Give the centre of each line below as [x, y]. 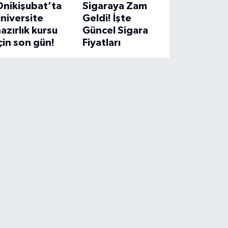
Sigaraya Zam [115, 6]
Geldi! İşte [107, 19]
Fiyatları [101, 43]
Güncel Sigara [115, 31]
